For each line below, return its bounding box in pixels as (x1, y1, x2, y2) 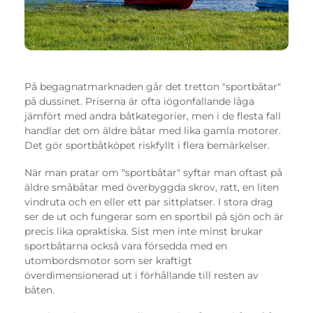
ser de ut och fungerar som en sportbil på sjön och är (24, 210, 284, 223)
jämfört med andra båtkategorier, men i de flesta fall (24, 110, 281, 123)
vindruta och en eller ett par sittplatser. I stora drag (24, 195, 273, 208)
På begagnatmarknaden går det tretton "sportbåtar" (24, 80, 281, 94)
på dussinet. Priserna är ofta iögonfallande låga (24, 95, 254, 108)
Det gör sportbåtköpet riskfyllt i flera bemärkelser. (24, 139, 270, 152)
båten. (24, 283, 54, 296)
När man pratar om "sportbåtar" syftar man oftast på (24, 166, 282, 179)
